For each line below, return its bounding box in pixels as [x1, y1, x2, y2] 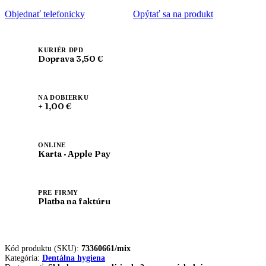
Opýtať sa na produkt [133, 9, 213, 20]
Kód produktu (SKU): [5, 244, 81, 254]
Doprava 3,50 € [38, 53, 103, 65]
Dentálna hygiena [42, 254, 105, 263]
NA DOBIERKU [38, 94, 89, 102]
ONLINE [38, 141, 66, 149]
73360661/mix [81, 244, 131, 254]
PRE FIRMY [38, 189, 78, 197]
